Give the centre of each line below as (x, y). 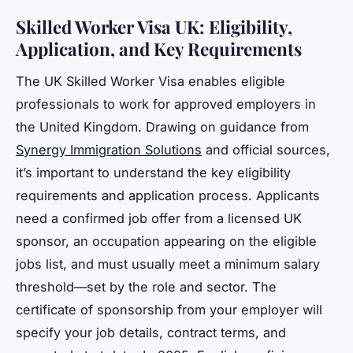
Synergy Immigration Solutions (109, 149)
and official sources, (266, 149)
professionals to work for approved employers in (166, 104)
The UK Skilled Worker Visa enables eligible (150, 81)
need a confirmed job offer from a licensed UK (159, 218)
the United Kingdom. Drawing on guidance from (162, 126)
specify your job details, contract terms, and (151, 332)
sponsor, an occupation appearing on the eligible (166, 241)
